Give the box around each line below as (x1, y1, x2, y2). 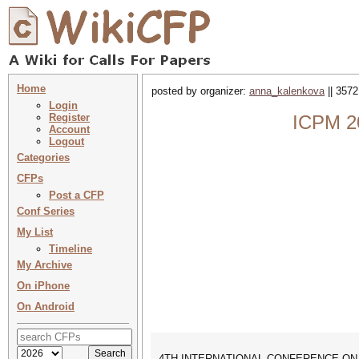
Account (49, 123, 90, 135)
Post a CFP (49, 189, 104, 201)
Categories (17, 151, 70, 163)
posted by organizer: (151, 85, 249, 97)
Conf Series (17, 205, 75, 217)
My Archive (17, 259, 72, 271)
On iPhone (17, 280, 70, 292)
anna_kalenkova (249, 85, 325, 97)
